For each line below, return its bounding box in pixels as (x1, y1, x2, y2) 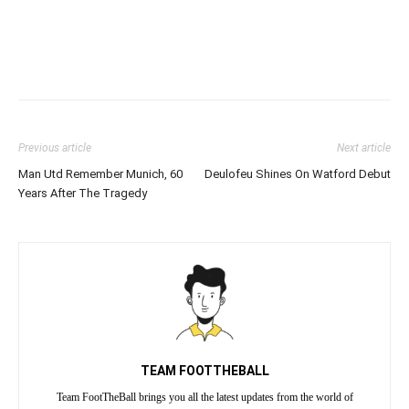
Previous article (18, 141, 91, 154)
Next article (337, 141, 391, 154)
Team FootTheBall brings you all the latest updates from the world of (56, 390, 353, 404)
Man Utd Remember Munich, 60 (18, 166, 183, 181)
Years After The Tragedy (18, 185, 147, 200)
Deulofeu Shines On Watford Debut (204, 166, 391, 181)
